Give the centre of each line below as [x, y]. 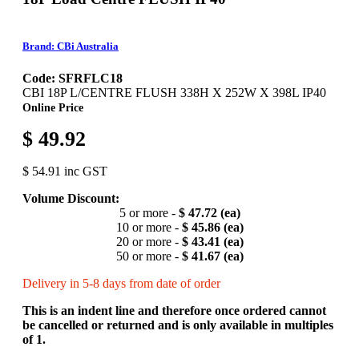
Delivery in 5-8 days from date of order [121, 283]
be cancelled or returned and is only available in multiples [178, 325]
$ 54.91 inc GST [65, 171]
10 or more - [149, 227]
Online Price [53, 107]
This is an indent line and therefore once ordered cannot [174, 310]
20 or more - [149, 241]
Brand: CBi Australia [71, 46]
